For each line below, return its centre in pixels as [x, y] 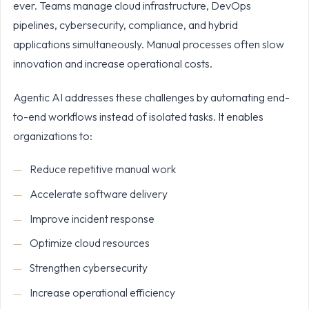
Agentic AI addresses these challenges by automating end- [151, 98]
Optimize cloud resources [89, 243]
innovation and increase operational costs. [112, 64]
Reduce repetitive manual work [102, 169]
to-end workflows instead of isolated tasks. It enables [138, 117]
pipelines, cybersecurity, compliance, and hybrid [125, 25]
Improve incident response [92, 218]
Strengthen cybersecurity [88, 268]
